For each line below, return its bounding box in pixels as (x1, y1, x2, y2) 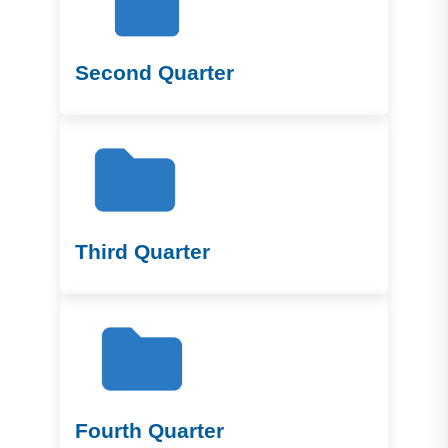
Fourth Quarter (75, 419, 224, 443)
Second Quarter (75, 61, 234, 85)
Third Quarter (75, 240, 210, 264)
